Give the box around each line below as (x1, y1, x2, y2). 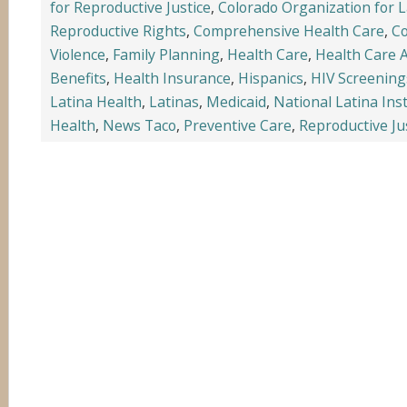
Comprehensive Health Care (194, 21, 384, 41)
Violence (50, 45, 105, 65)
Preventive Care (184, 115, 292, 135)
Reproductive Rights (50, 21, 186, 41)
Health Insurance (114, 68, 231, 88)
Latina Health (50, 92, 142, 112)
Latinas (149, 92, 199, 112)
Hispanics (238, 68, 303, 88)
